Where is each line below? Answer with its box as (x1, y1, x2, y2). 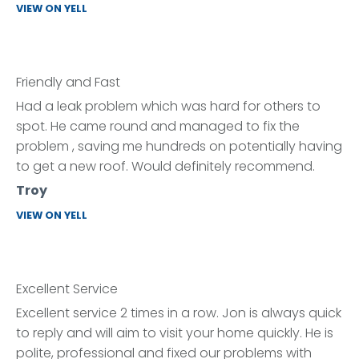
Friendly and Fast (16, 73, 120, 91)
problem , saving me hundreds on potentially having (16, 137, 342, 155)
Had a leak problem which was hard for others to (16, 97, 321, 115)
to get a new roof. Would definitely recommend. (16, 157, 315, 175)
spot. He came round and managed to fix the (16, 117, 300, 135)
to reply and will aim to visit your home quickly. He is (16, 324, 333, 342)
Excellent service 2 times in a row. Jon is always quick (16, 304, 341, 322)
